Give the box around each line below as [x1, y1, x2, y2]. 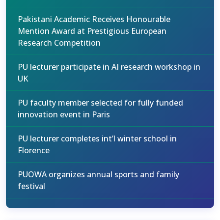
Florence [18, 145, 50, 156]
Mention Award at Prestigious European [18, 26, 166, 36]
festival [18, 181, 45, 192]
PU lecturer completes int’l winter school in [18, 133, 177, 144]
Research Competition [18, 37, 101, 48]
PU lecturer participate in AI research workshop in [18, 61, 200, 72]
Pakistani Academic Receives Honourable [18, 14, 170, 25]
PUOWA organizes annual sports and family [18, 169, 179, 180]
